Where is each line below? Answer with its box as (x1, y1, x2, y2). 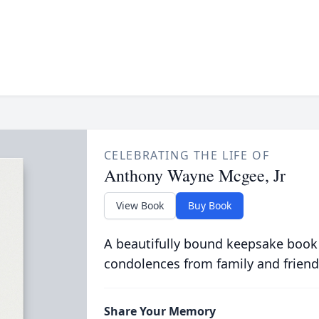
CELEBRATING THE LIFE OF (103, 147, 270, 163)
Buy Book (187, 199, 231, 212)
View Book (115, 199, 164, 212)
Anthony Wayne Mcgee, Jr (103, 164, 286, 187)
